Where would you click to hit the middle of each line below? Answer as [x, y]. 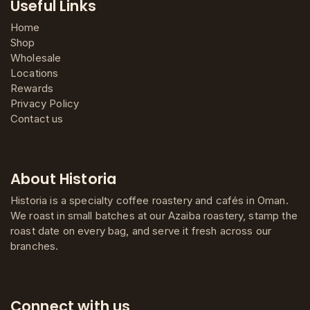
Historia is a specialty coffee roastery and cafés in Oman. [149, 200]
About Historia [64, 179]
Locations [35, 73]
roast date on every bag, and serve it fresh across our [141, 230]
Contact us [37, 118]
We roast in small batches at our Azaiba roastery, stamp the [154, 215]
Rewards [32, 88]
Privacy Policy [45, 103]
